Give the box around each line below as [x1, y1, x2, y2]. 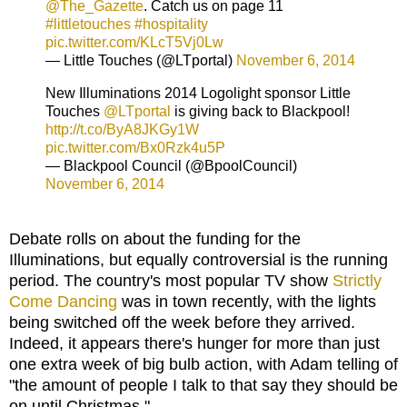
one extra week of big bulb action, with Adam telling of [9, 354, 398, 373]
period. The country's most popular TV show [9, 271, 333, 290]
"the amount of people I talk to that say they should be [9, 375, 398, 394]
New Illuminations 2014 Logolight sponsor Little [45, 84, 351, 101]
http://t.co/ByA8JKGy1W [45, 121, 199, 137]
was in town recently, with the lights [117, 292, 376, 311]
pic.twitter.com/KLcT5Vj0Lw [45, 34, 223, 50]
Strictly [333, 271, 382, 290]
